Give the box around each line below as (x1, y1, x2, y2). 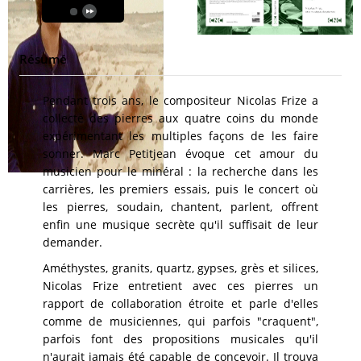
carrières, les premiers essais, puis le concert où (42, 181, 319, 197)
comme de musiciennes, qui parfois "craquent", (42, 313, 319, 330)
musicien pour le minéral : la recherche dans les (42, 164, 319, 180)
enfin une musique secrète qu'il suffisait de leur (42, 217, 319, 233)
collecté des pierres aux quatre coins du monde (42, 110, 319, 127)
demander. (42, 234, 102, 251)
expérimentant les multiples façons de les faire (42, 128, 319, 144)
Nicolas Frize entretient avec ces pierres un (42, 278, 319, 294)
